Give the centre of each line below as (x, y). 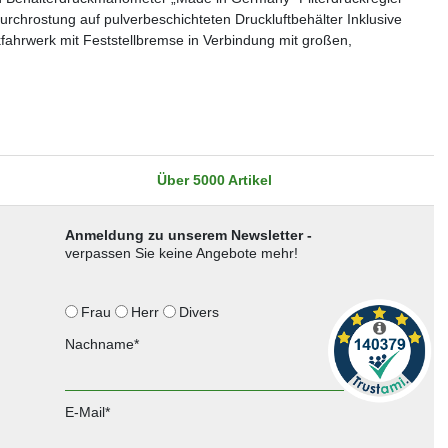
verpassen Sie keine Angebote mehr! (181, 252)
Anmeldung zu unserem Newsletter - (188, 234)
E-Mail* (87, 411)
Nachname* (101, 343)
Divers (200, 311)
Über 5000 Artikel (214, 179)
